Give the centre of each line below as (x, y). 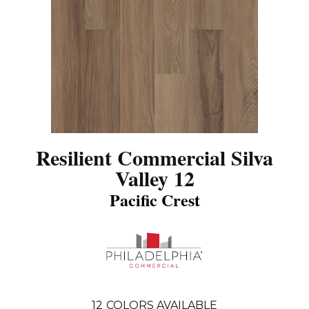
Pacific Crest (154, 199)
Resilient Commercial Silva (154, 157)
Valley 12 (154, 178)
